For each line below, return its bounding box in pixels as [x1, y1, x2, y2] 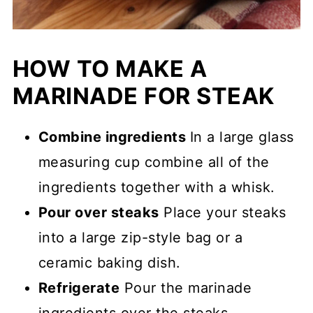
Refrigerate [38, 279, 120, 296]
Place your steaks [159, 203, 286, 221]
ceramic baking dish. [38, 254, 181, 271]
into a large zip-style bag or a [38, 228, 243, 246]
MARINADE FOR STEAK [12, 82, 275, 110]
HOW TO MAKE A [12, 54, 208, 82]
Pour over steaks [38, 203, 159, 221]
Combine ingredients [38, 128, 190, 145]
